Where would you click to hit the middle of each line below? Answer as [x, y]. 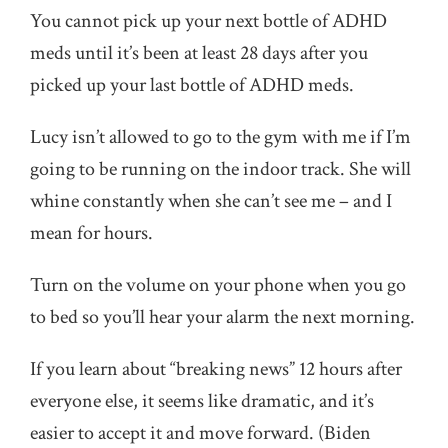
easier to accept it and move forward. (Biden [200, 433]
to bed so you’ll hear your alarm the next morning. [222, 317]
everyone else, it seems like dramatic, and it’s [202, 401]
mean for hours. [91, 233]
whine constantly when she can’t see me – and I [211, 201]
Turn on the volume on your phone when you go [218, 285]
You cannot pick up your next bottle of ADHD [208, 21]
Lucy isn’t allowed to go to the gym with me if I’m [220, 137]
